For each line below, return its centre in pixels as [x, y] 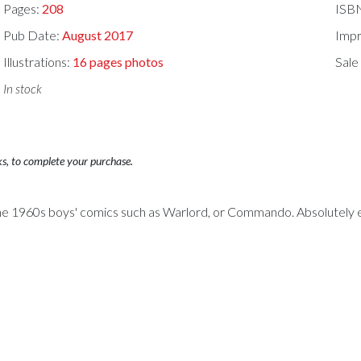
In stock [23, 88]
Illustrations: [38, 61]
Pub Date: [33, 35]
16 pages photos [118, 61]
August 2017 [98, 35]
